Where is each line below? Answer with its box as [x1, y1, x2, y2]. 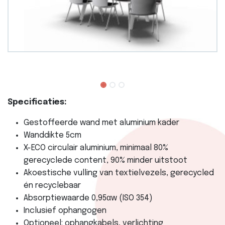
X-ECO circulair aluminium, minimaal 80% [24, 144, 168, 153]
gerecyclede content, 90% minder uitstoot [24, 156, 187, 165]
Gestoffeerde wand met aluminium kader [24, 119, 179, 128]
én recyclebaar [24, 181, 81, 190]
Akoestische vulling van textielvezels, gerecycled [24, 169, 214, 178]
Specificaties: [8, 98, 67, 107]
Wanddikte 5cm [24, 131, 81, 140]
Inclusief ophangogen [24, 206, 106, 215]
